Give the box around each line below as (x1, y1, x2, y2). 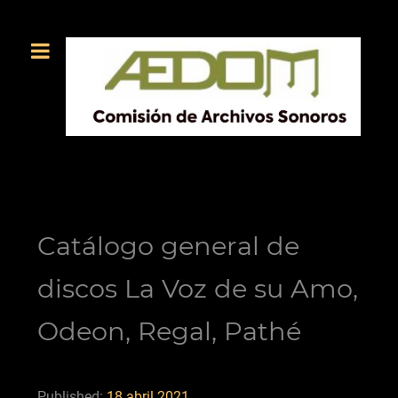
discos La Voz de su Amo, (37, 272, 358, 304)
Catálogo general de (37, 229, 299, 261)
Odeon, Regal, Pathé (37, 314, 301, 346)
